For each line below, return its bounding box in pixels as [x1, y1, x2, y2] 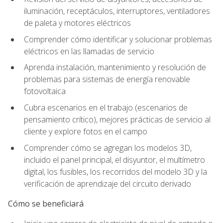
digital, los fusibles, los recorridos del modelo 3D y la [24, 166, 207, 177]
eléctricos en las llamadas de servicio [24, 45, 154, 57]
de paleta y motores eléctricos [24, 17, 131, 29]
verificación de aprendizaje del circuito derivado [24, 178, 191, 189]
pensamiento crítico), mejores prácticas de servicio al [24, 114, 211, 125]
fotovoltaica [24, 86, 66, 97]
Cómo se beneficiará [8, 198, 84, 209]
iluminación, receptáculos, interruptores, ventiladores [24, 5, 210, 17]
